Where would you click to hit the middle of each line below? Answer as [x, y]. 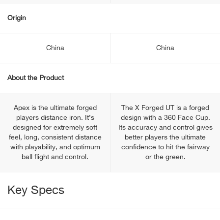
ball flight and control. [55, 157]
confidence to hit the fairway [165, 147]
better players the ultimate [165, 137]
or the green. [165, 157]
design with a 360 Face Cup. [165, 118]
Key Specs [36, 191]
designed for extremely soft [55, 128]
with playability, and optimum [55, 147]
